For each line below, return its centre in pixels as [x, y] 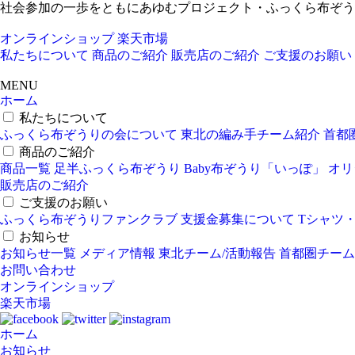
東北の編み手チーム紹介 [250, 134]
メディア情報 [117, 253]
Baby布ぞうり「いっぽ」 [254, 168]
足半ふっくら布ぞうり [117, 168]
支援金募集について [238, 219]
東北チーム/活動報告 [217, 253]
